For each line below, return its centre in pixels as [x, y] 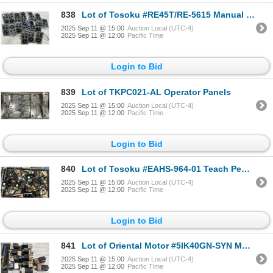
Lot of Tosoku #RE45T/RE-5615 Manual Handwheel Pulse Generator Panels [164, 15]
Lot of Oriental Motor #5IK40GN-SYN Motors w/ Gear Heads [162, 246]
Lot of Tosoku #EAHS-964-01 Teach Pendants [161, 169]
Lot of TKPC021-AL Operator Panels [156, 92]
